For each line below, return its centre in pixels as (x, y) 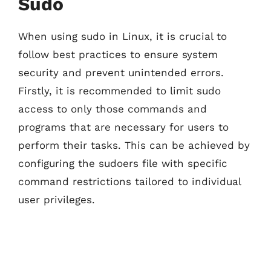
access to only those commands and (113, 109)
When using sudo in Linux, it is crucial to (122, 36)
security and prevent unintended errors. (121, 73)
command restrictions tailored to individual (129, 181)
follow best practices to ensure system (118, 54)
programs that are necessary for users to (123, 127)
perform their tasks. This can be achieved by (134, 145)
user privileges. (57, 200)
